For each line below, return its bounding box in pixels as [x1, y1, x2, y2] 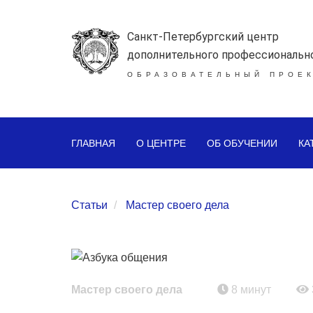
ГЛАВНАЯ [71, 138, 115, 149]
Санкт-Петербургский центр [127, 30, 279, 43]
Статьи [71, 199, 108, 211]
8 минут [228, 283, 271, 296]
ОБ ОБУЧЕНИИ [207, 138, 277, 149]
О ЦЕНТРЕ [136, 138, 186, 149]
